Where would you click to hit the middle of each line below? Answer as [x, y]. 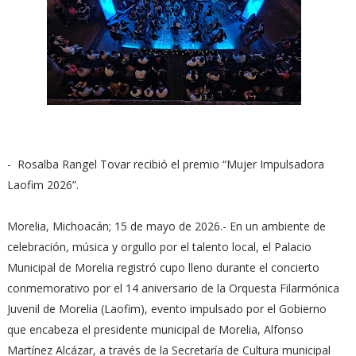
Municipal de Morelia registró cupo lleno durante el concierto [163, 267]
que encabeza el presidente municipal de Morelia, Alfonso [155, 329]
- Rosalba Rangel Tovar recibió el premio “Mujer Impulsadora [165, 164]
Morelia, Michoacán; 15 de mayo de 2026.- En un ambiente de [166, 226]
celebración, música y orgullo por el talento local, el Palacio [159, 247]
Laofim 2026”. [43, 185]
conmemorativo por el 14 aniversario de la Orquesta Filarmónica [173, 288]
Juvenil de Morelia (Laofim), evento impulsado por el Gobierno [166, 309]
